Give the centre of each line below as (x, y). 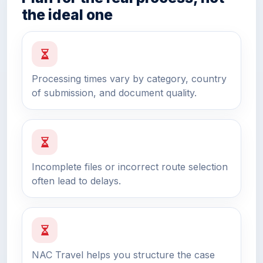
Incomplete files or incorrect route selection (130, 167)
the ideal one (67, 14)
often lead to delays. (76, 181)
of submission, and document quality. (114, 93)
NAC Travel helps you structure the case (123, 255)
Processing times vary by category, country (129, 79)
